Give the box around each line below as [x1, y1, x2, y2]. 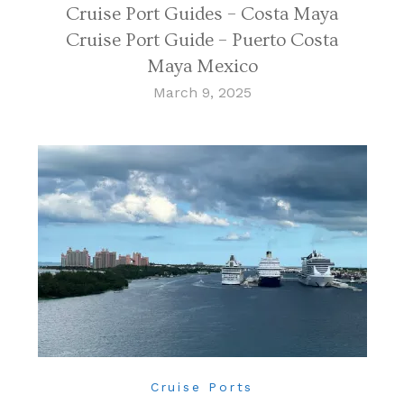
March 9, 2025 [152, 84, 252, 102]
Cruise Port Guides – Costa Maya [66, 4, 338, 25]
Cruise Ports [150, 380, 254, 395]
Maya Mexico [146, 56, 258, 78]
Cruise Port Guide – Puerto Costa [66, 30, 338, 51]
